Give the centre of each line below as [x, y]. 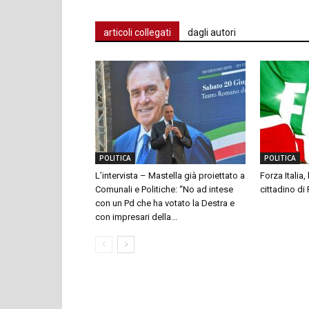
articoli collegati [137, 32]
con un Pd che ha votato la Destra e [165, 203]
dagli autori [212, 32]
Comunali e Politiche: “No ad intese [164, 189]
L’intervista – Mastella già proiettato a [170, 175]
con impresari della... [136, 217]
